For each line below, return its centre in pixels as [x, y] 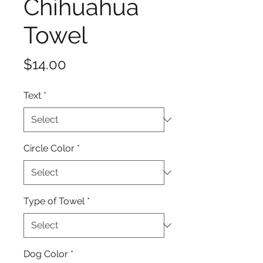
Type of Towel [54, 201]
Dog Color [46, 254]
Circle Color [49, 148]
